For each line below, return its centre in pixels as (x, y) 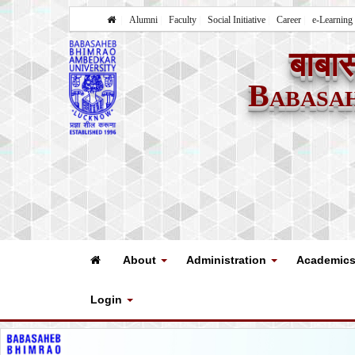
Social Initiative (237, 20)
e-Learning (332, 20)
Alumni (143, 20)
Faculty (183, 20)
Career (289, 20)
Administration (228, 260)
